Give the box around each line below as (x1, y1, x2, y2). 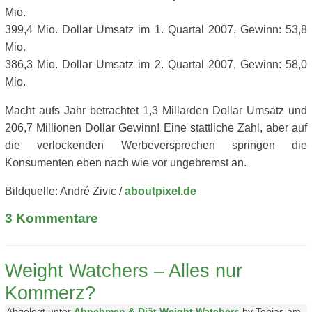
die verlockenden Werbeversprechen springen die (5, 139, 307, 151)
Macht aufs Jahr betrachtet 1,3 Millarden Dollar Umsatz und (5, 104, 307, 116)
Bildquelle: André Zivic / (5, 185, 125, 197)
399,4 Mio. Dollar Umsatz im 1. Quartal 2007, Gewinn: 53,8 (5, 23, 307, 36)
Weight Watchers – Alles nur (5, 259, 242, 281)
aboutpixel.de (125, 185, 196, 197)
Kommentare (13, 210, 98, 226)
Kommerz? (5, 281, 95, 304)
